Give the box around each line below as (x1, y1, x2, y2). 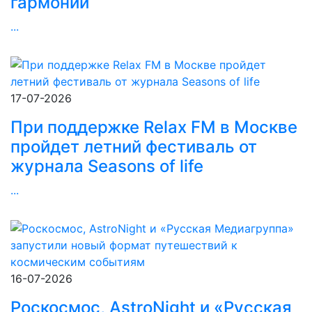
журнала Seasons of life (10, 156, 203, 176)
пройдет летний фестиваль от (10, 136, 257, 157)
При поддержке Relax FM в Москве (10, 117, 297, 137)
